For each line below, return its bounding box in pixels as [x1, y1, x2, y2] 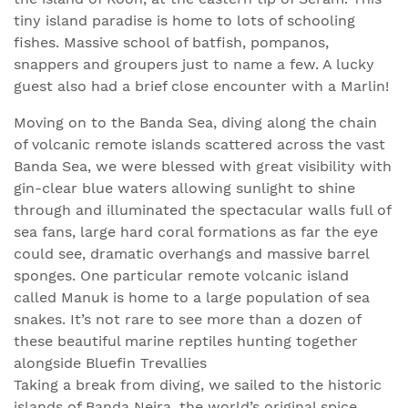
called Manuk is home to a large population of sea [14, 289, 370, 306]
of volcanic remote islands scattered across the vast [14, 136, 385, 153]
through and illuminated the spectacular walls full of [14, 201, 391, 219]
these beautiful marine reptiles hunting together [14, 332, 358, 350]
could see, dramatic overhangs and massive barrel [14, 245, 369, 262]
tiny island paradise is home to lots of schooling [14, 12, 355, 29]
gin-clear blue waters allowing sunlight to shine [14, 179, 355, 197]
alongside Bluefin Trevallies [14, 354, 207, 372]
